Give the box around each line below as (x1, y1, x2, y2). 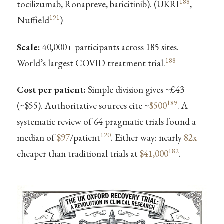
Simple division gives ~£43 (85, 83, 184, 96)
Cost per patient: (16, 83, 86, 96)
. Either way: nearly (110, 131, 184, 144)
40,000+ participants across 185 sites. (40, 40, 179, 53)
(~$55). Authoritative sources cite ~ (16, 99, 149, 112)
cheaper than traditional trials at (16, 147, 140, 160)
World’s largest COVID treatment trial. (16, 56, 165, 69)
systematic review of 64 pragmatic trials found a (16, 115, 196, 128)
